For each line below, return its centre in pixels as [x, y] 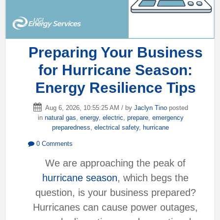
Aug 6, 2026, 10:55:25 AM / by [89, 108]
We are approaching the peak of [115, 163]
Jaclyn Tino [150, 108]
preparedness [71, 127]
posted [177, 108]
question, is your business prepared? [115, 193]
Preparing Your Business [115, 52]
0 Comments [54, 144]
